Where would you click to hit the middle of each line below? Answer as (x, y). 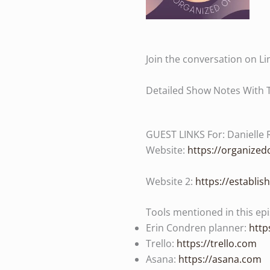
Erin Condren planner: (197, 228)
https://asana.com (220, 259)
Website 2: (171, 181)
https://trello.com (217, 244)
